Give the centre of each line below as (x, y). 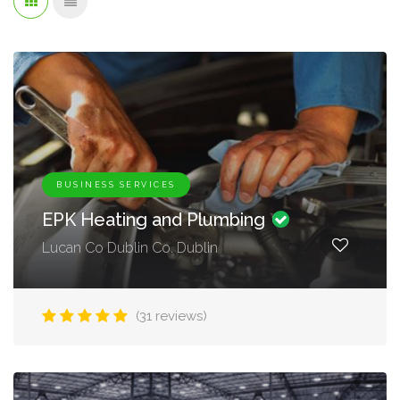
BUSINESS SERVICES (116, 185)
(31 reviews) (171, 316)
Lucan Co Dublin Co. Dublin (130, 248)
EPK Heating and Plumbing (156, 220)
